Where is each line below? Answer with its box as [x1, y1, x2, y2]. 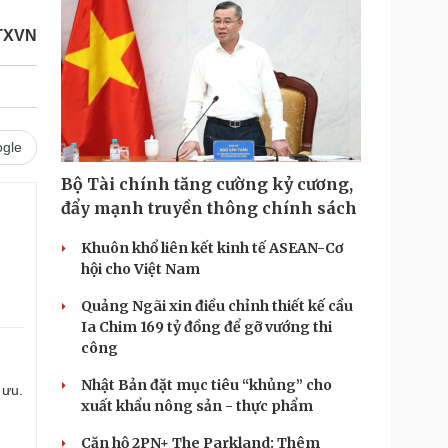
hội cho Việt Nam [81, 260, 200, 278]
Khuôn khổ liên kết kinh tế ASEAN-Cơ [81, 239, 343, 257]
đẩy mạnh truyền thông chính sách [61, 198, 357, 218]
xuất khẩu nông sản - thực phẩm [81, 397, 313, 415]
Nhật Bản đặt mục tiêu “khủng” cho [81, 376, 332, 394]
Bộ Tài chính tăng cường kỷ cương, [61, 174, 353, 194]
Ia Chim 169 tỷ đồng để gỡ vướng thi [81, 318, 332, 336]
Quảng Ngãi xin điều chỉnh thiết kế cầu [81, 297, 353, 315]
